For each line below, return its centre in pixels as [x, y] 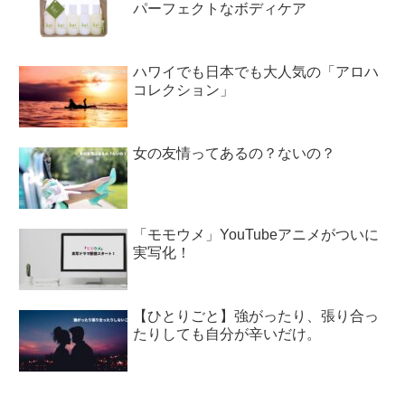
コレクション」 [184, 89]
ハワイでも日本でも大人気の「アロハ [256, 71]
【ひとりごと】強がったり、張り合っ [256, 316]
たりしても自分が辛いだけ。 [227, 334]
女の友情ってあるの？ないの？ [235, 153]
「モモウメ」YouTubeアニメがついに [256, 234]
